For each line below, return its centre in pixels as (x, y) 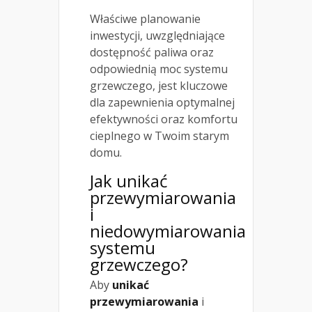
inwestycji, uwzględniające (157, 35)
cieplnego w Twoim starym (159, 135)
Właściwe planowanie (145, 18)
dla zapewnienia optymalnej (162, 102)
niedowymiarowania (168, 231)
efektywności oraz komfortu (164, 119)
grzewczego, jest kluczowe (159, 85)
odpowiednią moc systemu (159, 69)
